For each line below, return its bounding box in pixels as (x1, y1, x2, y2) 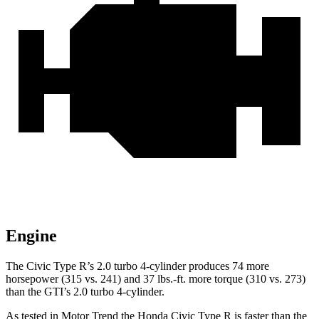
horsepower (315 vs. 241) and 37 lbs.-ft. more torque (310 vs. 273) (6, 273, 305, 286)
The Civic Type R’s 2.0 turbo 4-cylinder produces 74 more (6, 260, 269, 273)
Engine (6, 226, 57, 246)
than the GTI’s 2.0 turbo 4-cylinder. (6, 286, 164, 298)
